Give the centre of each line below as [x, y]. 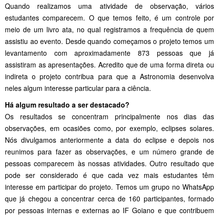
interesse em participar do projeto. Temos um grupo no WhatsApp [109, 186]
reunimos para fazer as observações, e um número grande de [109, 151]
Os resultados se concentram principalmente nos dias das [109, 116]
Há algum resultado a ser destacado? [67, 104]
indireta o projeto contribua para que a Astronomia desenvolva [109, 76]
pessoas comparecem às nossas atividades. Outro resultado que [109, 163]
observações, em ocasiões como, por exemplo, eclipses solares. [109, 128]
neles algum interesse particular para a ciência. [78, 88]
